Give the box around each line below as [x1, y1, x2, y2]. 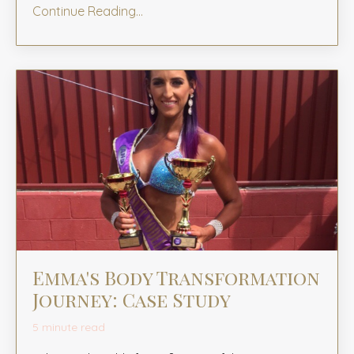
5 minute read [32, 320, 105, 335]
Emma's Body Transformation [32, 265, 320, 291]
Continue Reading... [32, 2, 143, 19]
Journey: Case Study [32, 287, 231, 313]
